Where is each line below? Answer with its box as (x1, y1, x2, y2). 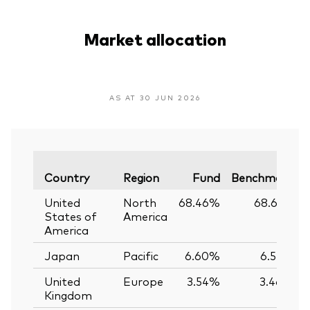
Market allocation (84, 26, 226, 50)
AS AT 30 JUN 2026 (109, 92, 201, 102)
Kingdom (44, 286, 92, 302)
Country (44, 169, 89, 185)
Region (123, 169, 159, 185)
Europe (123, 273, 163, 289)
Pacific (123, 247, 158, 263)
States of (44, 208, 97, 224)
